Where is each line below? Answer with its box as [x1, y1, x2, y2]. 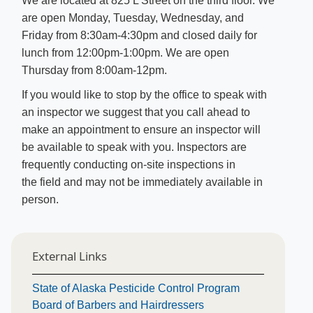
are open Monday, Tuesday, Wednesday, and [22, 12, 244, 24]
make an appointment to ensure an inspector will [22, 124, 261, 136]
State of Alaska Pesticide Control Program [32, 282, 240, 294]
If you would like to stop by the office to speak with [22, 89, 267, 101]
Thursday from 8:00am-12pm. [22, 64, 167, 76]
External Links [32, 248, 107, 264]
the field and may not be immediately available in [22, 176, 263, 188]
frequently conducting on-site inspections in [22, 159, 235, 170]
